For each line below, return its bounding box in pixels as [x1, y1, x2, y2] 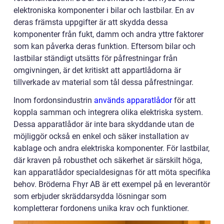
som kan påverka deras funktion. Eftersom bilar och [13, 41, 195, 51]
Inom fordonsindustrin [13, 95, 94, 105]
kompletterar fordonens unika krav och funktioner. [13, 203, 189, 213]
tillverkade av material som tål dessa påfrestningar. [13, 77, 193, 87]
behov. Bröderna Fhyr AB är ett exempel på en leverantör [13, 179, 210, 189]
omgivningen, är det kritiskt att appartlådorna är [13, 65, 181, 75]
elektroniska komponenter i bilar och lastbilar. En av [13, 5, 194, 15]
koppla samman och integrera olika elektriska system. [13, 107, 203, 117]
